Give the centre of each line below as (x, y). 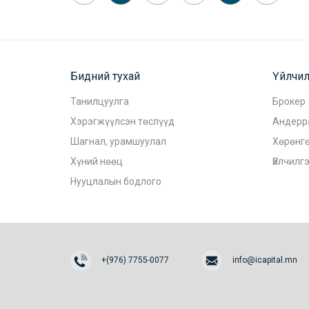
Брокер (289, 101)
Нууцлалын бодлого (116, 181)
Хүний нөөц (97, 161)
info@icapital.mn (265, 260)
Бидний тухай (105, 76)
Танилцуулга (100, 101)
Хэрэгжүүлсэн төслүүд (122, 121)
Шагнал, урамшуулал (118, 141)
